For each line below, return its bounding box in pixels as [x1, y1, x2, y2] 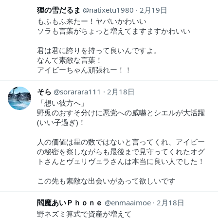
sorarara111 [60, 86, 101, 96]
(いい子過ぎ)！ [37, 117, 86, 127]
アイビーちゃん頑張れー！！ [37, 64, 132, 74]
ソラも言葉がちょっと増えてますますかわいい [37, 25, 190, 36]
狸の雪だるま [37, 4, 81, 15]
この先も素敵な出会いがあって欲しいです [37, 175, 176, 185]
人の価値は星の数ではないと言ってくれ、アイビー [37, 136, 205, 146]
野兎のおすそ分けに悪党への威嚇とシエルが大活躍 [37, 107, 205, 117]
